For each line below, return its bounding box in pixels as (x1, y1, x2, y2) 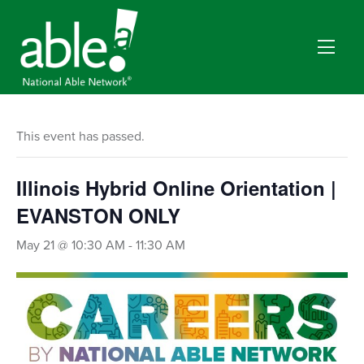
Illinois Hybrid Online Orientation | (16, 174, 336, 201)
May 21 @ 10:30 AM (16, 237, 125, 253)
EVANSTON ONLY (16, 201, 180, 229)
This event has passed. (16, 128, 145, 145)
